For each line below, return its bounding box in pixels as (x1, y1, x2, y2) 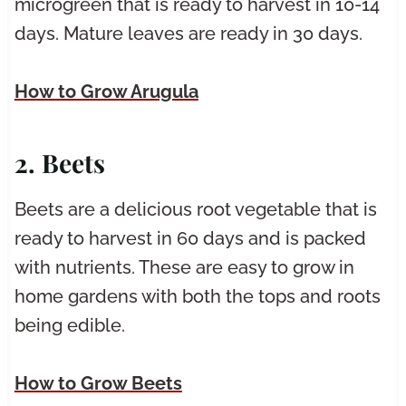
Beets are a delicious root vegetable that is (14, 198, 377, 221)
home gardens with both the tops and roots (14, 285, 381, 308)
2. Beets (14, 146, 105, 180)
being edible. (14, 314, 125, 337)
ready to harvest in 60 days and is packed (14, 227, 366, 250)
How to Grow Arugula (14, 81, 198, 103)
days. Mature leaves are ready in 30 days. (14, 23, 362, 45)
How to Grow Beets (14, 372, 182, 395)
